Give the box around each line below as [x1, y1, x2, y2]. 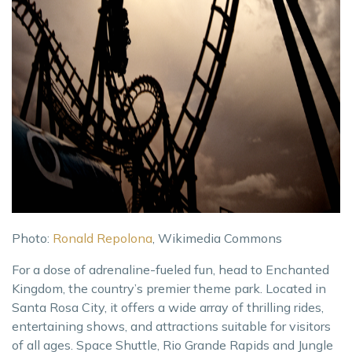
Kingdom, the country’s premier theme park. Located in [12, 280, 326, 296]
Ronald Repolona [53, 229, 152, 246]
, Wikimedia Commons [152, 229, 282, 246]
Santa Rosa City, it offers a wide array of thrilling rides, [12, 299, 324, 315]
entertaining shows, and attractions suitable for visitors [12, 317, 331, 334]
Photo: [12, 229, 53, 246]
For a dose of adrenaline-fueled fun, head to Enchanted [12, 261, 329, 277]
